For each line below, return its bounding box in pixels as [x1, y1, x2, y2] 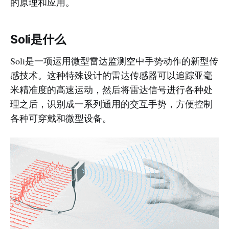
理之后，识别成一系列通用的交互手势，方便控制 [10, 98, 213, 110]
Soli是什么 [10, 32, 66, 47]
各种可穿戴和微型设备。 [10, 112, 111, 124]
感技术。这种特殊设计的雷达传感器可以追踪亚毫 [10, 69, 213, 81]
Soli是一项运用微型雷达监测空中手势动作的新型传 [10, 55, 218, 67]
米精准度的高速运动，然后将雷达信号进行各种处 [10, 83, 213, 96]
